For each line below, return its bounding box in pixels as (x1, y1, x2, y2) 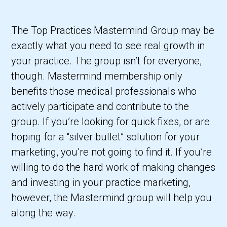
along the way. (11, 207, 76, 219)
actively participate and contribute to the (11, 100, 190, 113)
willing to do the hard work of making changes (11, 161, 216, 174)
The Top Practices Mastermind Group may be (11, 24, 215, 37)
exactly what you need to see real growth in (11, 40, 205, 52)
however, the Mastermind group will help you (11, 192, 212, 204)
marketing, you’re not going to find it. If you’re (11, 146, 212, 159)
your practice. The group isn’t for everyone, (11, 55, 202, 67)
